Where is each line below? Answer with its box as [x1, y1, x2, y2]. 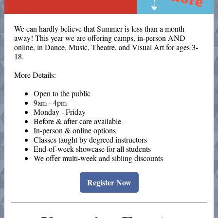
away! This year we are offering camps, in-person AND [14, 33, 185, 43]
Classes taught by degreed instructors [34, 134, 147, 145]
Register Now [87, 177, 131, 188]
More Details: [14, 70, 56, 80]
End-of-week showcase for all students [34, 144, 151, 154]
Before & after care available [34, 116, 121, 126]
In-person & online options [34, 125, 116, 135]
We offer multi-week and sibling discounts [34, 153, 163, 163]
